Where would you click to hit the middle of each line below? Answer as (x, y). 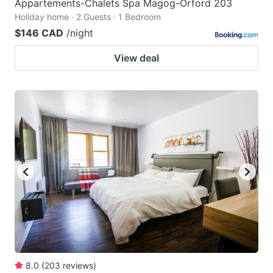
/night (80, 33)
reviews (78, 265)
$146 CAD (39, 33)
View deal (136, 58)
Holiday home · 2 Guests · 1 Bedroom (88, 17)
